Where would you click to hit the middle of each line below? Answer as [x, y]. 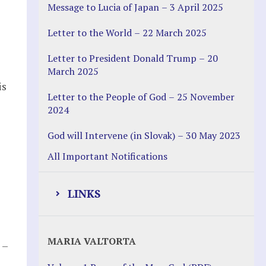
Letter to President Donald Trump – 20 [132, 58]
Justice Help [100, 229]
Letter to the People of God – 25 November [141, 96]
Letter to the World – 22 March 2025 [127, 32]
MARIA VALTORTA [91, 241]
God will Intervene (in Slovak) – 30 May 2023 [144, 135]
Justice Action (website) [113, 254]
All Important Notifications [107, 156]
